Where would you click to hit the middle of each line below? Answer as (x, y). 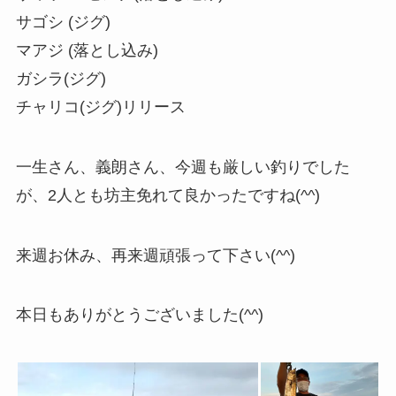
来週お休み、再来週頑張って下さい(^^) (155, 255)
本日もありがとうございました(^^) (139, 315)
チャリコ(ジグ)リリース (100, 107)
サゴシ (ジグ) (63, 22)
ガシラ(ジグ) (61, 78)
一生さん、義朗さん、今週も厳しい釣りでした (183, 167)
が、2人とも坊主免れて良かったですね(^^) (168, 195)
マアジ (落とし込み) (87, 50)
